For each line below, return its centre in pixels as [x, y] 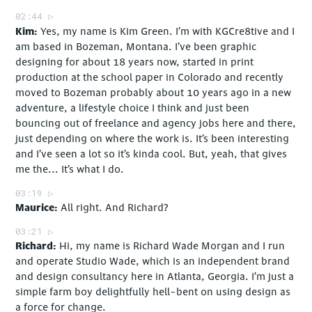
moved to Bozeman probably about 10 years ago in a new [154, 93]
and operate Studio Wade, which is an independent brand [153, 261]
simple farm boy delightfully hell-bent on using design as [153, 292]
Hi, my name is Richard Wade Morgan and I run [172, 246]
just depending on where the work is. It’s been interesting [153, 139]
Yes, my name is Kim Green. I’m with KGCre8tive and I [168, 31]
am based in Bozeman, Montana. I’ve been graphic [136, 47]
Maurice [35, 208]
